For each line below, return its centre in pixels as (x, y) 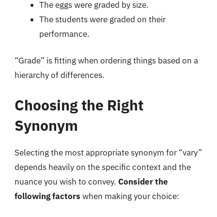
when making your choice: (130, 196)
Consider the (143, 181)
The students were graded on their (102, 19)
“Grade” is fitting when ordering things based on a (106, 61)
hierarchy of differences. (60, 75)
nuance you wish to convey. (66, 181)
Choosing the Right (79, 105)
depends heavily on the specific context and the (103, 167)
